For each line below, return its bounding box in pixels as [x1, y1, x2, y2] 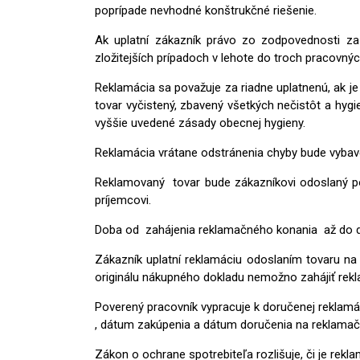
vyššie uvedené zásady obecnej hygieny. [95, 115, 305, 130]
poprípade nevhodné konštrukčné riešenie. [95, 2, 317, 18]
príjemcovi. [95, 192, 151, 207]
